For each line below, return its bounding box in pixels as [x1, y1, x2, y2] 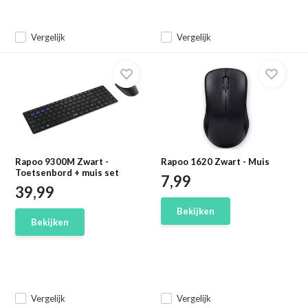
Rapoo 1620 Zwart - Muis [161, 156, 269, 167]
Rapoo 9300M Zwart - [15, 156, 109, 167]
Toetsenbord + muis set [15, 167, 120, 178]
